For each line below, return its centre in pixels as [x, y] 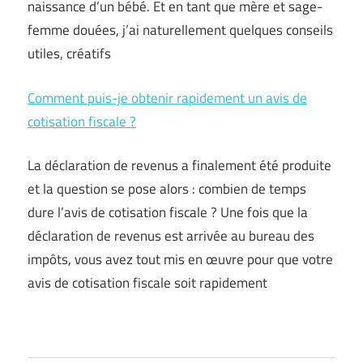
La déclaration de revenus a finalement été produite [179, 165]
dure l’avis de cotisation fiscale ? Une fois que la [168, 212]
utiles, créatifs [69, 53]
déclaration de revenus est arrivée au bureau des [171, 236]
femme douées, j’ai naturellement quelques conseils [180, 30]
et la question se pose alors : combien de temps [167, 189]
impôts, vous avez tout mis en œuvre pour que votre [180, 259]
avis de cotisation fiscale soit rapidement [147, 283]
